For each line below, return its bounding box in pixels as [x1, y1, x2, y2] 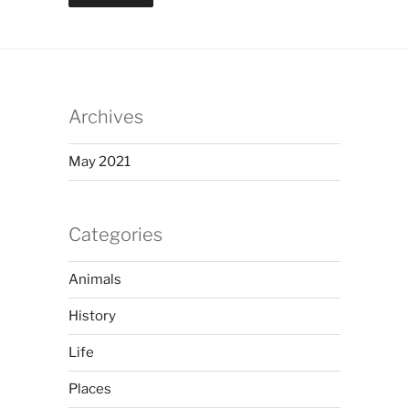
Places [68, 381, 111, 397]
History [68, 308, 116, 324]
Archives [68, 105, 143, 128]
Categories [68, 223, 163, 246]
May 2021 [68, 153, 131, 170]
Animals [68, 271, 121, 288]
